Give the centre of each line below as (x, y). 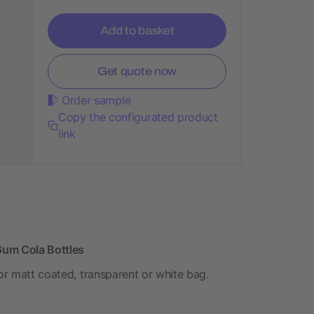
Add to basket (137, 30)
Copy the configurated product (138, 117)
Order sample (96, 100)
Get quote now (137, 71)
